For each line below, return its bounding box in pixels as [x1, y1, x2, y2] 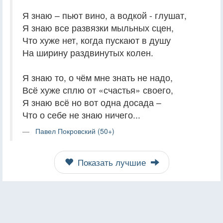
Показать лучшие [75, 156, 148, 168]
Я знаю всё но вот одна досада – [22, 96, 161, 109]
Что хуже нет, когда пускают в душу [22, 33, 171, 46]
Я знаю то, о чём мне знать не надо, [22, 71, 173, 84]
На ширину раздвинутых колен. [22, 46, 153, 59]
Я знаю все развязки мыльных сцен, [22, 21, 174, 34]
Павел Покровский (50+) [35, 125, 114, 136]
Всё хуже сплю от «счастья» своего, [22, 83, 173, 96]
